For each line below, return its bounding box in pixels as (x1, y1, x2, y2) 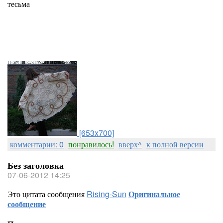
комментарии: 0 (10, 138, 64, 150)
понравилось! (68, 138, 114, 150)
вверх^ (118, 138, 142, 150)
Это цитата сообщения (7, 188, 87, 200)
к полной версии (146, 138, 204, 150)
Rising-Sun (87, 188, 126, 200)
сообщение (7, 198, 46, 210)
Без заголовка (7, 159, 64, 172)
